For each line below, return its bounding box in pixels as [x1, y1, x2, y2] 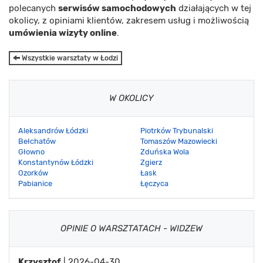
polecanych [9, 2, 58, 14]
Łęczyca [140, 178, 168, 188]
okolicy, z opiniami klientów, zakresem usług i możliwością [9, 15, 249, 26]
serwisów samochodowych [58, 2, 176, 14]
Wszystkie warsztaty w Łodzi [20, 53, 118, 62]
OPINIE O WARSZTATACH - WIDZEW [60, 222, 203, 234]
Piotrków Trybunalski [140, 126, 213, 135]
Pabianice [18, 178, 52, 188]
